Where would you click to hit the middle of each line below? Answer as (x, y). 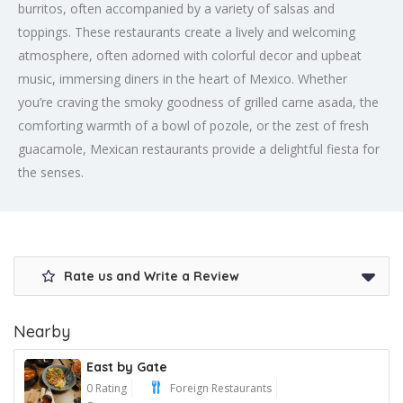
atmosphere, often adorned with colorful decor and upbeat (190, 55)
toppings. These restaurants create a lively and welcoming (187, 31)
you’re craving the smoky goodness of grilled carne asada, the (198, 102)
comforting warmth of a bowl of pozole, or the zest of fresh (193, 125)
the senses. (51, 172)
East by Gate (127, 367)
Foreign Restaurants (221, 388)
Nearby (42, 331)
